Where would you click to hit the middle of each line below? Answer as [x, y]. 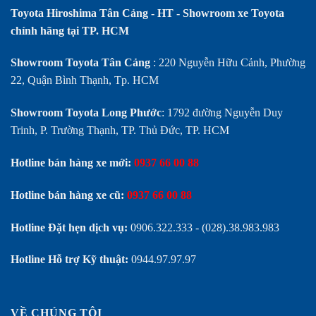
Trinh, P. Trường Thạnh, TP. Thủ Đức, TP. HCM [120, 130]
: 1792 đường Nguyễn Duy [222, 113]
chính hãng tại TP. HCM [70, 30]
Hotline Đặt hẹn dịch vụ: [69, 227]
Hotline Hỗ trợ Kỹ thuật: [69, 260]
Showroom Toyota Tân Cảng [80, 63]
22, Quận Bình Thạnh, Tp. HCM [85, 80]
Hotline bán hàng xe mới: [71, 163]
